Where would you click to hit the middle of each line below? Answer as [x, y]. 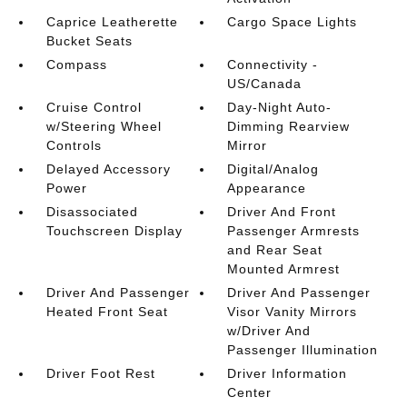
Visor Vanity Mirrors [293, 312]
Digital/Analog [273, 169]
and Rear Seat [275, 250]
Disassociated [92, 212]
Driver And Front [282, 212]
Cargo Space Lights [293, 22]
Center [250, 392]
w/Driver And [269, 331]
